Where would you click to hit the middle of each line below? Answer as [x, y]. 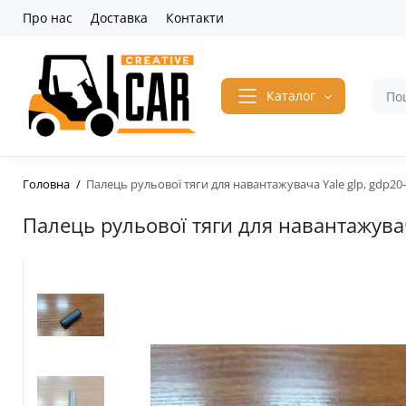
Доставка [119, 18]
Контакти [195, 18]
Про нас [48, 18]
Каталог [291, 96]
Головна [46, 184]
